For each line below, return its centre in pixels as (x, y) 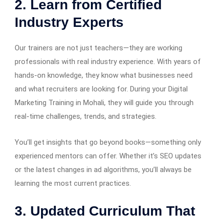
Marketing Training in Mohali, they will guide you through (104, 102)
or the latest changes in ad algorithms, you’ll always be (103, 169)
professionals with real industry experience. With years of (108, 61)
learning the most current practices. (73, 183)
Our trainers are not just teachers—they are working (99, 48)
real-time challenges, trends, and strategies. (86, 116)
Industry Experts (69, 22)
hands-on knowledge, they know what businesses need (104, 75)
